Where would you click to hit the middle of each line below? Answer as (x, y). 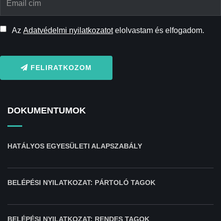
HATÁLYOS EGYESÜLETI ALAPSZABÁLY (75, 146)
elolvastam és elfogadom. (159, 30)
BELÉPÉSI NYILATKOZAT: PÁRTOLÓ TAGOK (81, 182)
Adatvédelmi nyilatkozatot (68, 30)
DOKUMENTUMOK (47, 110)
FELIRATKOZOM (60, 67)
